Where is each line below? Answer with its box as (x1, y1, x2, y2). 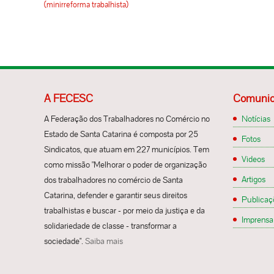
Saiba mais (85, 235, 123, 246)
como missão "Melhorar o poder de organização (44, 158, 207, 170)
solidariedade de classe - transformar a (44, 220, 177, 231)
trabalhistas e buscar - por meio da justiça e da (44, 204, 205, 216)
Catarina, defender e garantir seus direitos (44, 189, 187, 201)
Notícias (242, 113, 270, 124)
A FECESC (44, 91, 93, 105)
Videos (242, 153, 265, 165)
